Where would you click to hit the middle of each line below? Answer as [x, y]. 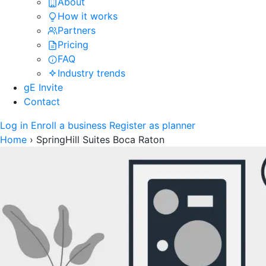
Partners [77, 30]
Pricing [73, 44]
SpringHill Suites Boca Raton [100, 139]
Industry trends [91, 73]
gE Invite [43, 87]
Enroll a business [69, 125]
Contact [42, 101]
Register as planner [152, 125]
